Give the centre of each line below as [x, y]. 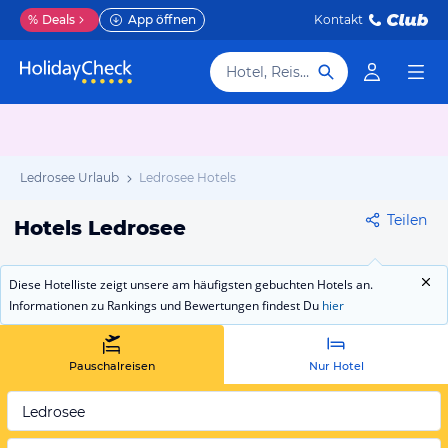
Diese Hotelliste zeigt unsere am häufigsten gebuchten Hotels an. [191, 284]
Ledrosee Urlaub [69, 177]
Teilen [407, 220]
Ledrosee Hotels [187, 177]
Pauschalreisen [112, 366]
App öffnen [162, 19]
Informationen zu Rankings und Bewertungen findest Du [165, 305]
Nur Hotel [336, 366]
